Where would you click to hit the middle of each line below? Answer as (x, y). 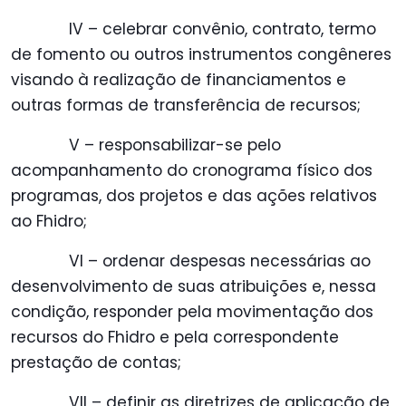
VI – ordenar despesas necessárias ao (220, 261)
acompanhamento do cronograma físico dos (192, 171)
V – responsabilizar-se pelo (175, 145)
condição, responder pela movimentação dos (192, 312)
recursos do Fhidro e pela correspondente (175, 338)
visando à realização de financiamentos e (179, 80)
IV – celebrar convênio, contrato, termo (222, 29)
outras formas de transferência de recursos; (186, 106)
